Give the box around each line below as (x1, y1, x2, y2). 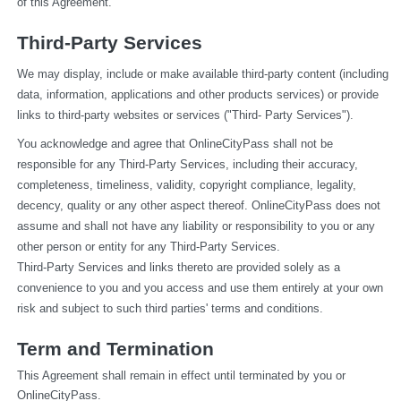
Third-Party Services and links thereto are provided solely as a (16, 260, 340, 274)
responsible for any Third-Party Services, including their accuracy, (16, 157, 358, 171)
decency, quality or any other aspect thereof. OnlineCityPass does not (16, 198, 380, 212)
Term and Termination (16, 337, 214, 360)
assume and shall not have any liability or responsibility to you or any (16, 218, 375, 233)
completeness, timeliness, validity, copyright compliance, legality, (16, 177, 356, 192)
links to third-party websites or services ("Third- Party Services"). (16, 107, 354, 122)
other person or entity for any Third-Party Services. (16, 239, 280, 253)
